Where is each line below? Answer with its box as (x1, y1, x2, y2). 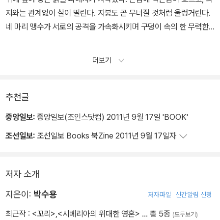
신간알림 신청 (175, 191, 212, 199)
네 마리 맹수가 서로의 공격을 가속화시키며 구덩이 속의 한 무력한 (5, 21, 209, 31)
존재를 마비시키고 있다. (5, 35, 80, 45)
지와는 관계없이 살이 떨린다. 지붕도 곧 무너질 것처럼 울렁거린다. (5, 7, 211, 18)
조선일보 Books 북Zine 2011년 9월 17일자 (35, 131, 178, 141)
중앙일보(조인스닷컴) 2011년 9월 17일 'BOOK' (35, 112, 188, 122)
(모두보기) (172, 211, 198, 219)
